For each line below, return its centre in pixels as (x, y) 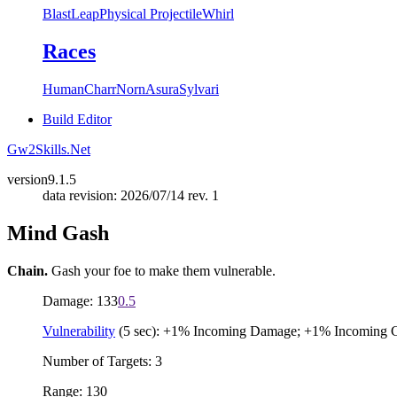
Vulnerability (79, 331)
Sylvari (199, 89)
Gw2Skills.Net (49, 149)
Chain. (27, 270)
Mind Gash (58, 233)
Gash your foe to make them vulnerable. (162, 270)
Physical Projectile (151, 14)
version (27, 179)
